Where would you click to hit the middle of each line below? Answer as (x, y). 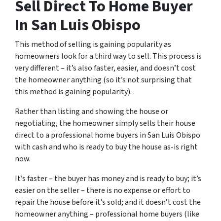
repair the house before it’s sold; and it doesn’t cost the (108, 202)
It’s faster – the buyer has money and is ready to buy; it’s (108, 179)
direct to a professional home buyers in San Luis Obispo (108, 135)
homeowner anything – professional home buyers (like (107, 214)
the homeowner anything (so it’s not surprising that (103, 80)
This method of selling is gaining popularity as (93, 44)
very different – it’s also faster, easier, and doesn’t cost (105, 68)
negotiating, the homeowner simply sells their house (105, 123)
